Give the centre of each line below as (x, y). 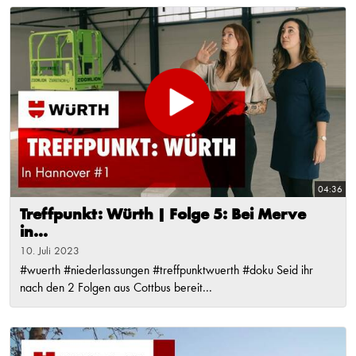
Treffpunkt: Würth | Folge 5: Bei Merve (163, 215)
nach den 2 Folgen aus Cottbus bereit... (116, 288)
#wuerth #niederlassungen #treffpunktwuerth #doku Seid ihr (166, 271)
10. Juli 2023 (50, 251)
